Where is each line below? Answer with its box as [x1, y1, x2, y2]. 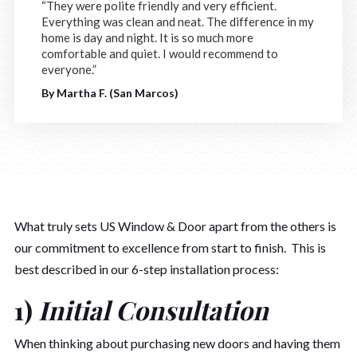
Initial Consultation [38, 292, 269, 327]
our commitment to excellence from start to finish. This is [14, 239, 326, 255]
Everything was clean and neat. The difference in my [41, 14, 314, 29]
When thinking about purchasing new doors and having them [14, 335, 340, 351]
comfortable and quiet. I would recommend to [41, 45, 278, 61]
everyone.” [41, 61, 96, 76]
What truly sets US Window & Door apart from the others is [14, 218, 336, 233]
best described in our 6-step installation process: [14, 261, 279, 277]
